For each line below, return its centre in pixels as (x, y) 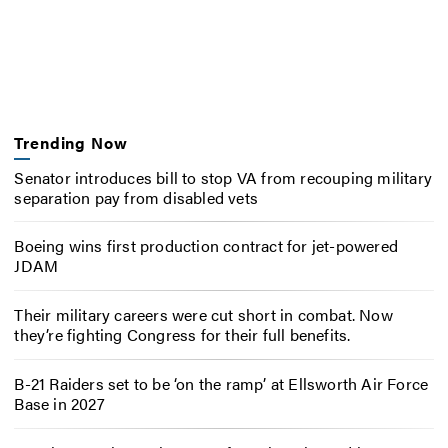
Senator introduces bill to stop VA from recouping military (223, 177)
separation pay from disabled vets (136, 197)
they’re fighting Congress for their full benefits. (182, 335)
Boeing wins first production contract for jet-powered (206, 246)
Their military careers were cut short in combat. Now (203, 315)
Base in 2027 (59, 403)
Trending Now (71, 143)
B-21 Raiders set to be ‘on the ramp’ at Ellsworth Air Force (221, 383)
